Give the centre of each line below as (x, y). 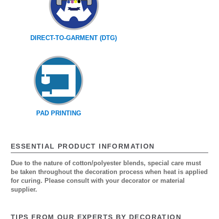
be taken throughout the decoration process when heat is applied (109, 172)
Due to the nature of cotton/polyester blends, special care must (106, 163)
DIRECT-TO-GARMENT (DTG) (74, 38)
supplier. (24, 189)
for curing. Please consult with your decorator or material (98, 180)
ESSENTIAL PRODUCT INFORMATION (83, 146)
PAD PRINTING (59, 113)
